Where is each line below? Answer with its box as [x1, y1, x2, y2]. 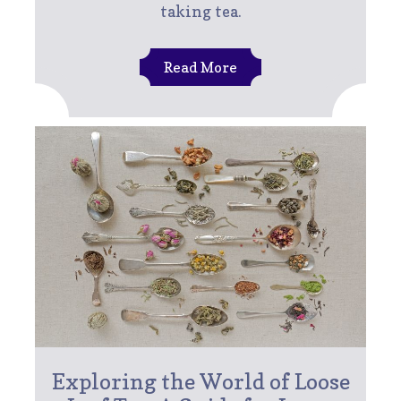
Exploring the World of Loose [51, 369, 350, 396]
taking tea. [159, 2, 242, 21]
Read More [164, 58, 237, 77]
